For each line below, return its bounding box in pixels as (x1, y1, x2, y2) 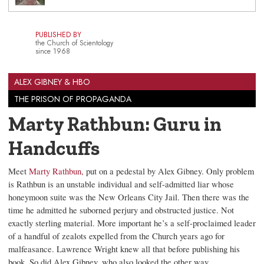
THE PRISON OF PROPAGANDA (14, 93, 131, 105)
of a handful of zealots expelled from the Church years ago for (8, 230, 225, 242)
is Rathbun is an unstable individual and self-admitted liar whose (8, 178, 234, 190)
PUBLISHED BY (35, 29, 81, 39)
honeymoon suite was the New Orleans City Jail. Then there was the (8, 191, 249, 203)
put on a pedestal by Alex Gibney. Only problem (84, 165, 254, 177)
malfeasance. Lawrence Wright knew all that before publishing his (8, 243, 240, 255)
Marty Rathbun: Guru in (8, 112, 222, 137)
